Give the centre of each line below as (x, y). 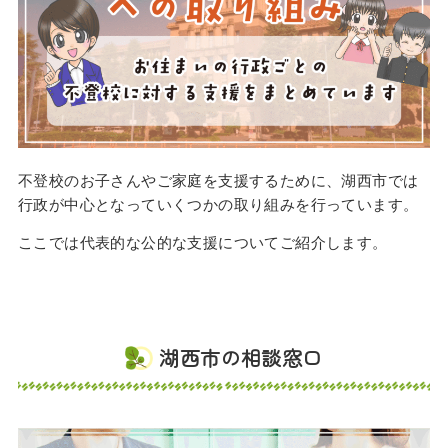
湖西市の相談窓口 (241, 358)
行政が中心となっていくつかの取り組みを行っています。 (218, 204)
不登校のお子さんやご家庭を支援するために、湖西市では (218, 180)
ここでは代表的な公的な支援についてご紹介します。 (202, 242)
